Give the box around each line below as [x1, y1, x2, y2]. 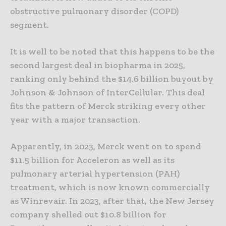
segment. [10, 19, 49, 30]
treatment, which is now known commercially [10, 181, 210, 193]
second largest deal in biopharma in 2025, [10, 59, 185, 71]
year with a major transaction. [10, 114, 140, 125]
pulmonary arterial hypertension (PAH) [10, 167, 180, 179]
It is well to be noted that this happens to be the [10, 45, 214, 57]
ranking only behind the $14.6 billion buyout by [10, 73, 213, 84]
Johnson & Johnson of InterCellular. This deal [10, 86, 205, 98]
